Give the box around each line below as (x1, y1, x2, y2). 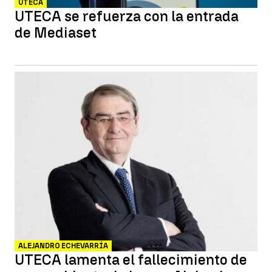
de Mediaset (15, 24, 97, 41)
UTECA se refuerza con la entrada (15, 7, 239, 25)
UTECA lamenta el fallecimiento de (15, 251, 247, 268)
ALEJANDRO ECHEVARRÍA (18, 242, 108, 250)
